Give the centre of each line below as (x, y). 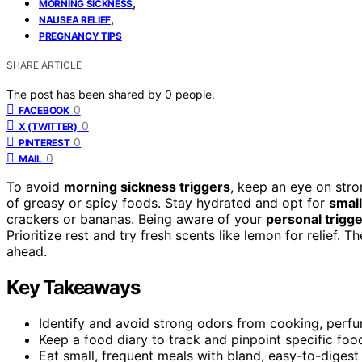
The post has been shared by (86, 94)
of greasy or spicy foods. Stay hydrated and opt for (168, 202)
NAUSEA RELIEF (75, 19)
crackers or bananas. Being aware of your (136, 219)
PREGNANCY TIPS (80, 36)
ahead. (27, 251)
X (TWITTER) (48, 126)
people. (195, 94)
